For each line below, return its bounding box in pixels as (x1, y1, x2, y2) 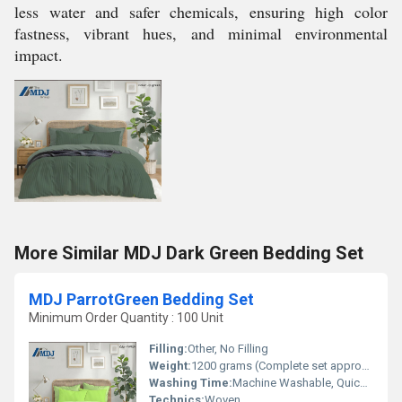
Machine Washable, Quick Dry (232, 376, 360, 389)
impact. (14, 44, 63, 66)
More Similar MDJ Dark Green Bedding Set (14, 242, 363, 264)
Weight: (149, 359, 191, 372)
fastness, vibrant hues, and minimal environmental (14, 22, 388, 44)
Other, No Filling (188, 342, 268, 355)
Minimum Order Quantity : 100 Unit (29, 310, 223, 325)
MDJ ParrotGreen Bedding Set (29, 290, 254, 309)
